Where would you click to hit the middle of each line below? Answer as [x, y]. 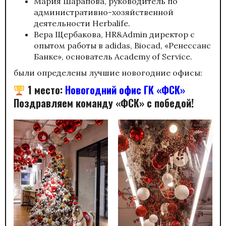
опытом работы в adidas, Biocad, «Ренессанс [122, 45]
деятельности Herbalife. [82, 23]
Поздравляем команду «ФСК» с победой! [104, 103]
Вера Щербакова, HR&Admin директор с [114, 34]
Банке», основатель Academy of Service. [113, 56]
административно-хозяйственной [104, 12]
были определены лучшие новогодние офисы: [109, 72]
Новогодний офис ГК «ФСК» [126, 90]
